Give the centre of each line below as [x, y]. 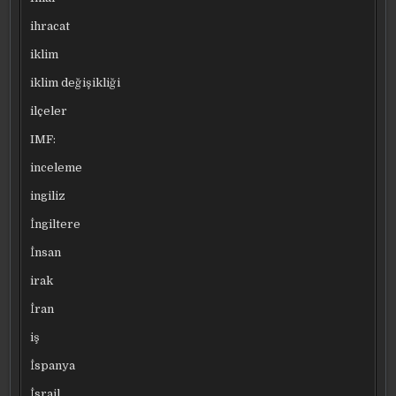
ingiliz [48, 196]
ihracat [50, 27]
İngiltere [56, 225]
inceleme [57, 168]
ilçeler [49, 111]
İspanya [53, 366]
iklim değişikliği [76, 83]
